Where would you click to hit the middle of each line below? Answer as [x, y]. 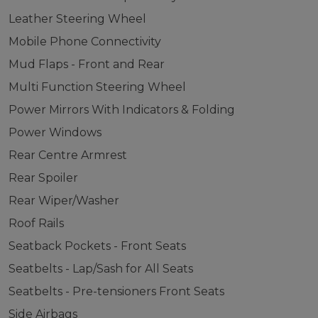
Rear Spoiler [43, 178]
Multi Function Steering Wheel [97, 87]
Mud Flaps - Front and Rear [86, 64]
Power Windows [55, 132]
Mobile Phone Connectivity [84, 42]
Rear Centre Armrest [67, 155]
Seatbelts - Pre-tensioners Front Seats [116, 291]
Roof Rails [36, 223]
